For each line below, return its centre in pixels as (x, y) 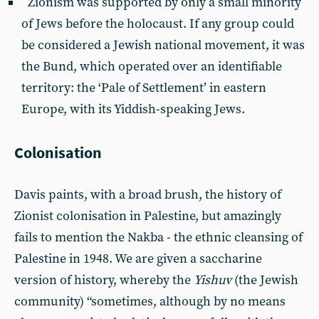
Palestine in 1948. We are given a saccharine (138, 258)
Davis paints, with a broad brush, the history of (148, 194)
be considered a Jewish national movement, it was (163, 45)
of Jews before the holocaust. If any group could (158, 23)
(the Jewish (265, 280)
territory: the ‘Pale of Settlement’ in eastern (144, 88)
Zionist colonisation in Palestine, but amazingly (148, 216)
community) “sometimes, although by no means (150, 301)
